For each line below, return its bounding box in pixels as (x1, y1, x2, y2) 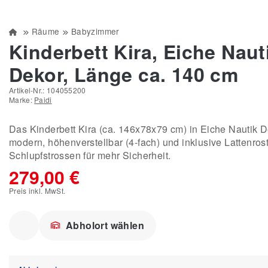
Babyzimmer (71, 25, 120, 37)
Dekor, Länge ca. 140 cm (9, 60, 239, 88)
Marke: (9, 95, 35, 105)
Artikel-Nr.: (9, 85, 47, 95)
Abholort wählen (66, 218, 144, 232)
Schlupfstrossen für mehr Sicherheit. (9, 148, 171, 162)
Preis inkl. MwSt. (9, 185, 66, 196)
